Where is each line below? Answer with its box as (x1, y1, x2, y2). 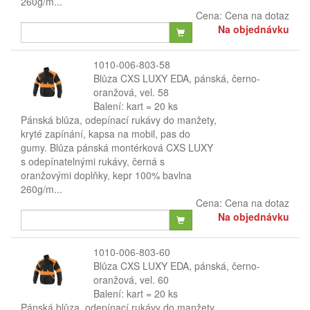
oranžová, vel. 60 (93, 273, 169, 286)
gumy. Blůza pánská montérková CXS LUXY (21, 140, 213, 154)
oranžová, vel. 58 (93, 85, 169, 99)
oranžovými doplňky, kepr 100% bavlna (21, 168, 192, 182)
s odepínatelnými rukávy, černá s (21, 154, 165, 168)
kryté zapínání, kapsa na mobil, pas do (21, 127, 190, 140)
